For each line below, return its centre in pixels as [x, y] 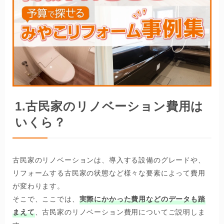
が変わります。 [38, 186]
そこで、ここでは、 [46, 199]
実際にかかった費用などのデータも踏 [142, 199]
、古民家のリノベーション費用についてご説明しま [120, 212]
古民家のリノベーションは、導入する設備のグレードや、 [109, 160]
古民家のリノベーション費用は [115, 106]
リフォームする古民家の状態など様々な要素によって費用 [109, 173]
